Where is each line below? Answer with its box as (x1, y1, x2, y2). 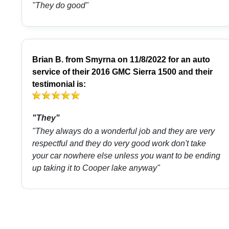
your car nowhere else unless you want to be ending (32, 151, 220, 161)
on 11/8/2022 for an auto (116, 55, 210, 64)
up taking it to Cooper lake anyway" (32, 164, 160, 173)
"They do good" (32, 1, 88, 10)
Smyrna (85, 55, 116, 64)
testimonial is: (32, 80, 86, 89)
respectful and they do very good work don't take (32, 139, 206, 148)
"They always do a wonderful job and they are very (32, 127, 215, 136)
